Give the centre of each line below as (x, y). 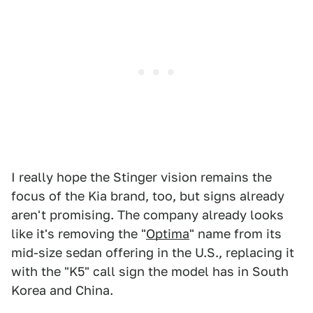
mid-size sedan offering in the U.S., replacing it (153, 252)
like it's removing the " (79, 233)
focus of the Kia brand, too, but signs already (148, 196)
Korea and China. (62, 290)
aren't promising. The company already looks (147, 214)
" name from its (235, 233)
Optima (168, 233)
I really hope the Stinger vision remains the (141, 177)
